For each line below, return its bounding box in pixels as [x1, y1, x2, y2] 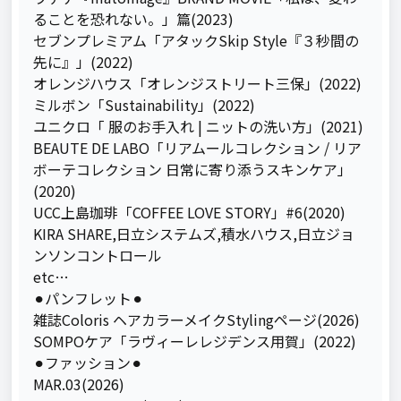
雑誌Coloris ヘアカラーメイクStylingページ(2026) [33, 309, 361, 330]
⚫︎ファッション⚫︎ [33, 352, 143, 373]
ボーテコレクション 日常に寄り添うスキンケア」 [33, 158, 353, 180]
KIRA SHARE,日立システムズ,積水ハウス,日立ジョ [33, 223, 355, 244]
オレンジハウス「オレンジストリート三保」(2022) [33, 73, 363, 94]
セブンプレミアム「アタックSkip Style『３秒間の [33, 30, 360, 51]
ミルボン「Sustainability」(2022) [33, 94, 256, 115]
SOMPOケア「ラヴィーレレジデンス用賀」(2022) [33, 330, 357, 352]
